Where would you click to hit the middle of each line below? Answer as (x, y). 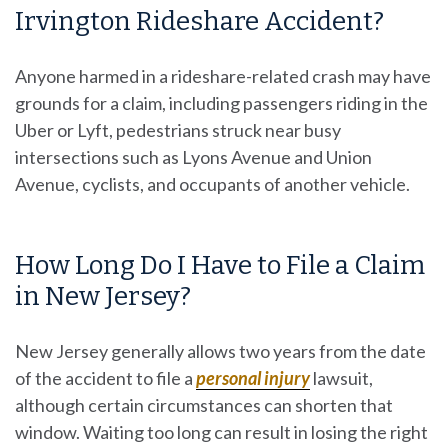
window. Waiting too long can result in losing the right (221, 431)
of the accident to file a (105, 377)
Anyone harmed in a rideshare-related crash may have (223, 75)
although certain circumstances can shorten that (204, 404)
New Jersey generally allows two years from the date (220, 350)
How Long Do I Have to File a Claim (220, 266)
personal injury (253, 377)
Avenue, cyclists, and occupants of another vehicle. (212, 183)
